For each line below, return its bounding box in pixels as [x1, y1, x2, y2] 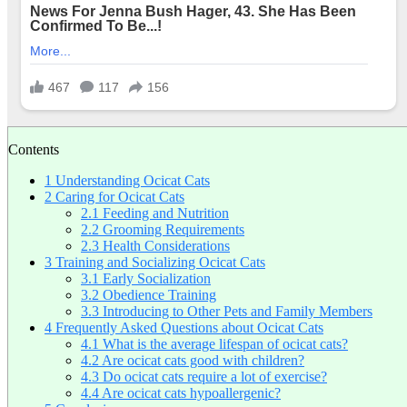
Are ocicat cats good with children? [99, 352, 304, 369]
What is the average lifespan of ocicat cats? [99, 336, 348, 352]
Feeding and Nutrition [99, 205, 229, 222]
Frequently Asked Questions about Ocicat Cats [52, 320, 323, 336]
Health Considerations [99, 238, 230, 254]
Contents [8, 142, 59, 158]
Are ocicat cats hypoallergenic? [99, 385, 281, 402]
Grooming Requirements [99, 222, 244, 238]
